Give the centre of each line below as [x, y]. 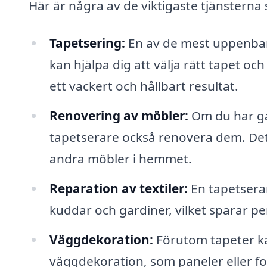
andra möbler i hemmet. [120, 159]
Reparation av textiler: [118, 188]
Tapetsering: [87, 43]
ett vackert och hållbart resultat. [144, 86]
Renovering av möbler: [119, 116]
